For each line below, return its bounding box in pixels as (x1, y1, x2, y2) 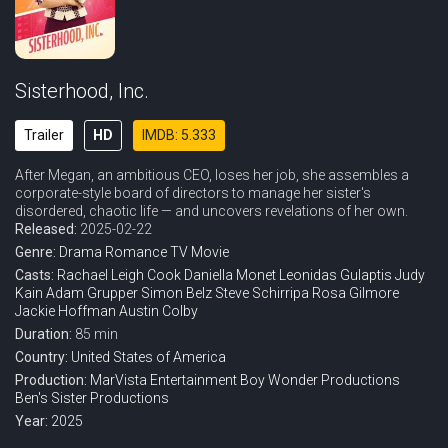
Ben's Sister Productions (15, 390, 169, 406)
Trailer (24, 127, 64, 143)
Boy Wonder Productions (240, 372, 400, 388)
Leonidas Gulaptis (279, 267, 392, 283)
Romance (105, 244, 167, 260)
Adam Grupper (46, 285, 138, 301)
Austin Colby (119, 303, 198, 319)
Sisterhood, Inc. (15, 79, 149, 103)
